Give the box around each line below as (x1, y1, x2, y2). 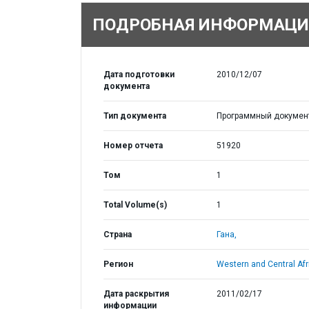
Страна (103, 230, 132, 239)
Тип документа (103, 111, 166, 121)
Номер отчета (103, 141, 163, 150)
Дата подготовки (103, 70, 175, 79)
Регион (103, 259, 133, 269)
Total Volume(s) (103, 200, 167, 210)
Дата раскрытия (103, 289, 169, 299)
